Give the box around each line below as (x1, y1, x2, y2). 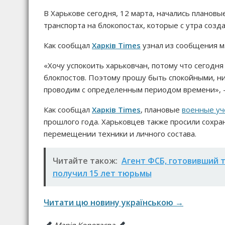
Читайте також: (52, 155, 118, 166)
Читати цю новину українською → (44, 197, 183, 208)
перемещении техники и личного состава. (44, 129, 196, 139)
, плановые (141, 104, 182, 115)
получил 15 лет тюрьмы (52, 167, 152, 179)
